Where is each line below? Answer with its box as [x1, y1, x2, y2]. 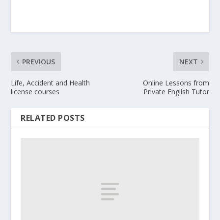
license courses [11, 86, 60, 96]
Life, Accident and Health [11, 78, 90, 87]
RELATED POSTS [21, 112, 85, 123]
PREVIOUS [22, 56, 55, 66]
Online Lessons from [142, 78, 209, 87]
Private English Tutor [143, 86, 209, 96]
